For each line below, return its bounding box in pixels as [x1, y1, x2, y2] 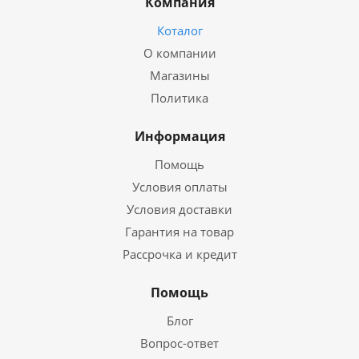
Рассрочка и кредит [122, 246, 237, 262]
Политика [151, 90, 208, 106]
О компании [143, 45, 216, 61]
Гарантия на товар [125, 224, 234, 240]
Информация [134, 127, 225, 145]
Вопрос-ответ [140, 335, 219, 351]
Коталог [156, 22, 203, 38]
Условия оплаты [131, 179, 228, 195]
